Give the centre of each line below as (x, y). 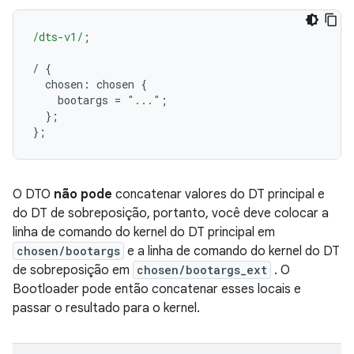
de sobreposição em (73, 270)
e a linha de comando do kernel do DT (232, 251)
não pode (83, 194)
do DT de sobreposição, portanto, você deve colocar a (171, 213)
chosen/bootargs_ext (202, 270)
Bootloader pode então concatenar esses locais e (157, 289)
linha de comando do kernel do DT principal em (144, 232)
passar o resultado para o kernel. (106, 308)
